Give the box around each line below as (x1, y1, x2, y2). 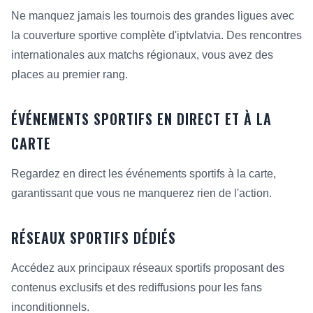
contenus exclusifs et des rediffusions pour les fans (11, 282, 262, 293)
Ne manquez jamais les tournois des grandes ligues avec (11, 10, 294, 22)
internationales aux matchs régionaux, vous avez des (11, 49, 273, 61)
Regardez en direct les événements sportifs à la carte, (11, 168, 276, 180)
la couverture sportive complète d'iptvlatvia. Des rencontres (11, 29, 302, 41)
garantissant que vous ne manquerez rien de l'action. (11, 187, 272, 199)
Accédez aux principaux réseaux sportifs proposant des (11, 262, 284, 274)
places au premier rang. (11, 68, 128, 80)
